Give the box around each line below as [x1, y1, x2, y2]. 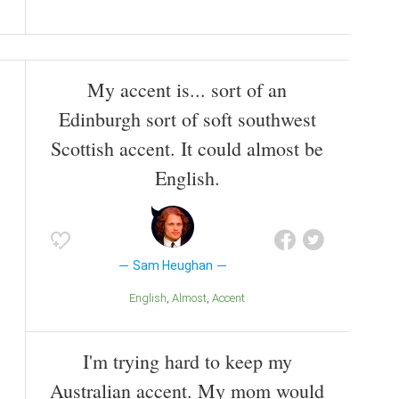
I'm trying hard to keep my [82, 347, 292, 374]
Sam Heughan [132, 258, 213, 273]
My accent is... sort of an [87, 77, 287, 103]
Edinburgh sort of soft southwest [58, 106, 316, 133]
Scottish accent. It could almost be [51, 135, 323, 162]
